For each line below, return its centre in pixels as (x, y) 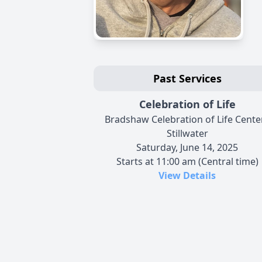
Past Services (187, 78)
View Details (187, 175)
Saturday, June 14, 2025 (187, 147)
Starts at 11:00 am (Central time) (187, 161)
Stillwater (187, 133)
